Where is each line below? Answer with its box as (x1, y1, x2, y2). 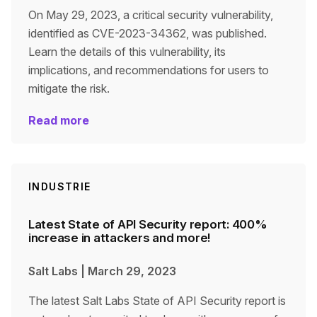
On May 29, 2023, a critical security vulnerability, (28, 8, 273, 22)
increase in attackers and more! (28, 231, 211, 245)
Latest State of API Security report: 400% (28, 217, 267, 231)
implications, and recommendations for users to (28, 63, 269, 77)
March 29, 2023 (88, 264, 176, 278)
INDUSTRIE (28, 180, 91, 192)
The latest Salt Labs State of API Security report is (28, 294, 286, 308)
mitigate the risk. (28, 81, 110, 96)
